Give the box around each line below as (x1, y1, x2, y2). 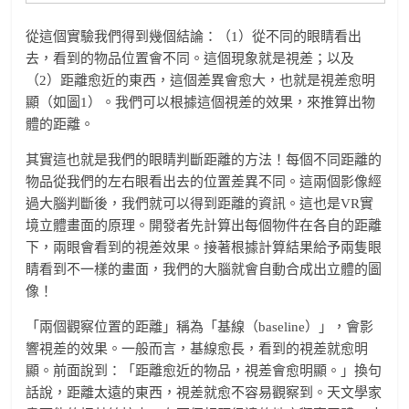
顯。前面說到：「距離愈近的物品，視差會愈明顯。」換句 (26, 362, 383, 378)
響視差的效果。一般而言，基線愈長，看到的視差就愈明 (26, 341, 369, 356)
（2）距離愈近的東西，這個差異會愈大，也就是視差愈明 (26, 72, 376, 88)
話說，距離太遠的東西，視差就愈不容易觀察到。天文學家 (26, 384, 383, 400)
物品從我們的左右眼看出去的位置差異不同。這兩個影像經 (26, 173, 383, 189)
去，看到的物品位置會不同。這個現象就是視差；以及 (26, 50, 355, 66)
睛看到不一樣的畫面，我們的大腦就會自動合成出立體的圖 (26, 261, 383, 277)
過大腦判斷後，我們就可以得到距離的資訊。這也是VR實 (26, 195, 374, 211)
